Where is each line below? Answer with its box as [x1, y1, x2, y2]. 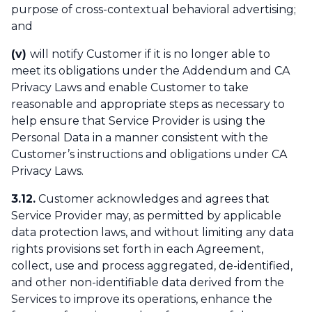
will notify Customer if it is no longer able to [30, 47, 270, 61]
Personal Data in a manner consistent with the [11, 131, 268, 145]
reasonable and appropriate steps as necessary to [11, 97, 285, 111]
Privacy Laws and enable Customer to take [11, 81, 249, 95]
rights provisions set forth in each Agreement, [11, 242, 263, 256]
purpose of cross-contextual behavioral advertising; [11, 3, 296, 17]
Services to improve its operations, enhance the [11, 292, 272, 306]
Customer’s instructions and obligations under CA [11, 148, 287, 162]
